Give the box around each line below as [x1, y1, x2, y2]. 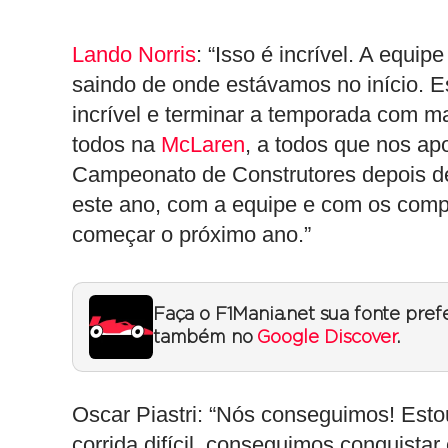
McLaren [161, 132, 245, 157]
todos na [72, 132, 161, 157]
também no [153, 329, 258, 347]
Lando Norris [72, 42, 196, 67]
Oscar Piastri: [72, 402, 203, 427]
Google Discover [257, 329, 397, 347]
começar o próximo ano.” [72, 222, 311, 247]
